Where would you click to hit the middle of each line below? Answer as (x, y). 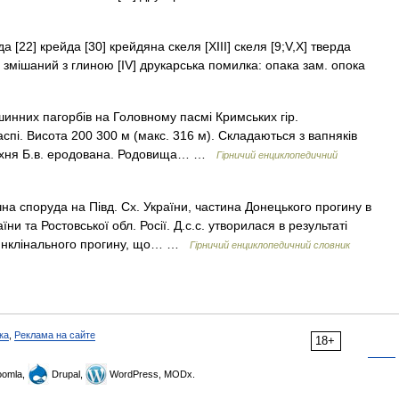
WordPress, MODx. (151, 374)
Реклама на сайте (55, 335)
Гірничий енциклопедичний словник (270, 245)
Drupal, (67, 374)
